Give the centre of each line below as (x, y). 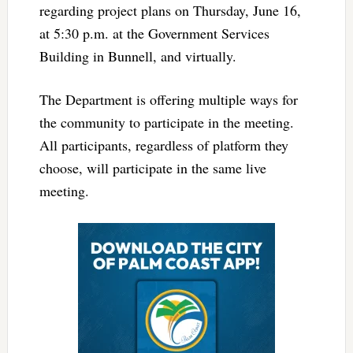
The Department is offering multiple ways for (168, 99)
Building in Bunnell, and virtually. (137, 56)
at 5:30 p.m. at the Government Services (154, 33)
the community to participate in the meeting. (166, 122)
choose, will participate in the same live (152, 167)
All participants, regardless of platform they (163, 145)
